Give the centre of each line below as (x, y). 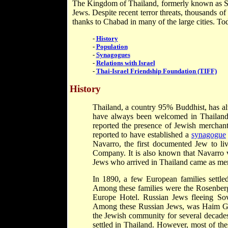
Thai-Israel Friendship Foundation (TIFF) (156, 71)
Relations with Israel (125, 63)
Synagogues (113, 55)
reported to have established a (142, 135)
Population (112, 47)
